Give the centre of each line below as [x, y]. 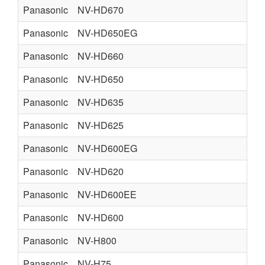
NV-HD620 [101, 171]
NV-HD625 [101, 125]
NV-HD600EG [107, 148]
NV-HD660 [101, 56]
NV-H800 [97, 240]
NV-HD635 [101, 102]
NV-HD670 [101, 10]
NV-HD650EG [107, 33]
